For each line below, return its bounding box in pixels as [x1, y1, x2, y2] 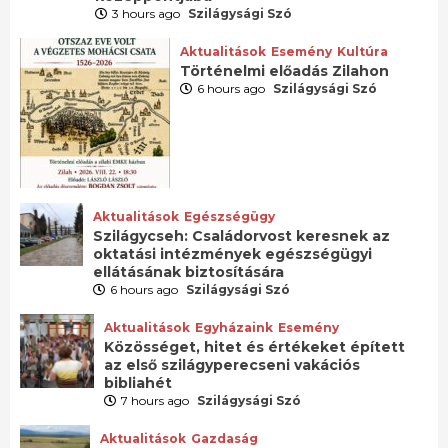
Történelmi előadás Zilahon [180, 61, 389, 80]
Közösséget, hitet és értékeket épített [104, 337, 406, 356]
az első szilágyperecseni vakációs [104, 355, 361, 374]
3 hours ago [112, 5, 184, 21]
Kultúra [337, 43, 388, 59]
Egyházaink [195, 319, 274, 335]
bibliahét [104, 373, 173, 392]
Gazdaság [190, 430, 258, 446]
